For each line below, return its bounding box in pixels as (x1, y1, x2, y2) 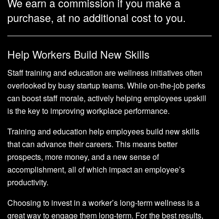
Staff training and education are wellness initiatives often (7, 67, 202, 79)
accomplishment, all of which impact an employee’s (7, 164, 185, 175)
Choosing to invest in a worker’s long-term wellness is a (7, 197, 199, 209)
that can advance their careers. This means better (7, 138, 177, 150)
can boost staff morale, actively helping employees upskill (7, 92, 206, 104)
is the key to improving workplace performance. (7, 105, 170, 117)
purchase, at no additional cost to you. (7, 10, 186, 25)
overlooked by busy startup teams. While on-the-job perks (7, 80, 205, 91)
